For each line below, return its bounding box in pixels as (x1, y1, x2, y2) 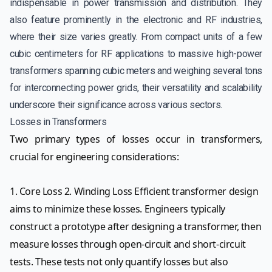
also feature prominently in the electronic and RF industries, (10, 14, 262, 26)
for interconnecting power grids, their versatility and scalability (10, 82, 262, 94)
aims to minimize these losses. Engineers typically (10, 202, 226, 216)
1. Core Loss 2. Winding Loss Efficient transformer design (10, 185, 259, 199)
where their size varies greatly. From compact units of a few (10, 31, 262, 43)
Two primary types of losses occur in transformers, (10, 132, 262, 146)
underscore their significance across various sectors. (10, 99, 222, 111)
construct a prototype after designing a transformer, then (10, 220, 262, 234)
